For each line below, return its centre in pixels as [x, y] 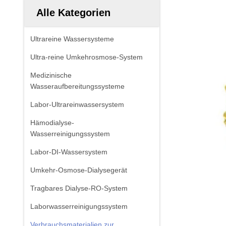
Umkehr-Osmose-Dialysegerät [79, 170]
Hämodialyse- [52, 123]
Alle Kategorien [73, 13]
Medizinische [51, 75]
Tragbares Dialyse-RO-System [79, 188]
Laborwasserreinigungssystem [79, 206]
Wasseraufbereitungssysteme [77, 86]
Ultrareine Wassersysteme [72, 39]
